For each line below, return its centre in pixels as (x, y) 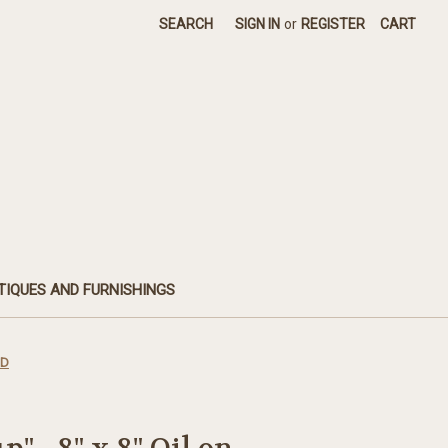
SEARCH (186, 24)
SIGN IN (258, 24)
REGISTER (333, 24)
